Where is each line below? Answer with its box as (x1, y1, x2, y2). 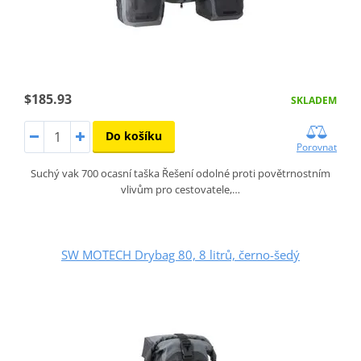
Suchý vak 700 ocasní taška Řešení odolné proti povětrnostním (31, 166, 330, 181)
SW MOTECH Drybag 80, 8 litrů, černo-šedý (61, 247, 300, 263)
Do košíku (105, 128, 162, 144)
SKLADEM (291, 93, 338, 108)
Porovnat (297, 140, 338, 155)
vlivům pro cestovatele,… (121, 182, 240, 197)
